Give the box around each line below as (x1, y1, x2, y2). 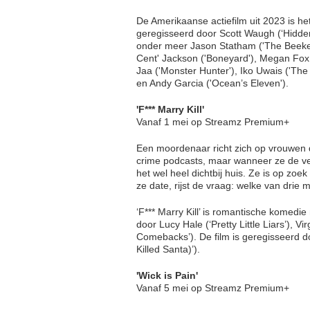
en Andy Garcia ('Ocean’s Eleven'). (136, 77, 289, 89)
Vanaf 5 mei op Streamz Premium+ (136, 282, 289, 293)
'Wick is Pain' (136, 269, 198, 281)
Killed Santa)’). (136, 243, 200, 255)
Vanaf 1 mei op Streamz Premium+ (136, 116, 289, 127)
